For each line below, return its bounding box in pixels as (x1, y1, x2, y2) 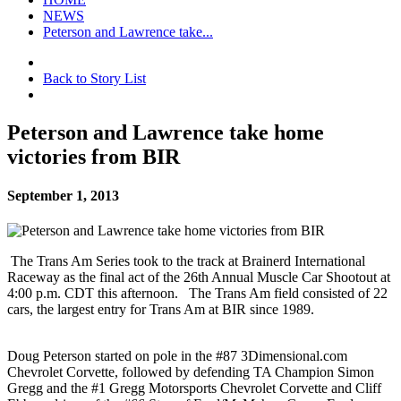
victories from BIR (7, 144, 180, 168)
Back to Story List (43, 71, 146, 86)
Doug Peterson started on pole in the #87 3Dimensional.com (7, 348, 347, 364)
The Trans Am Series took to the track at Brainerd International (7, 253, 365, 269)
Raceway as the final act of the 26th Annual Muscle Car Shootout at (7, 269, 390, 286)
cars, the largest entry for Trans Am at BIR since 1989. (7, 302, 318, 318)
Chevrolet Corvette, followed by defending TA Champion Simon (7, 364, 374, 380)
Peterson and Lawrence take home (7, 120, 324, 144)
